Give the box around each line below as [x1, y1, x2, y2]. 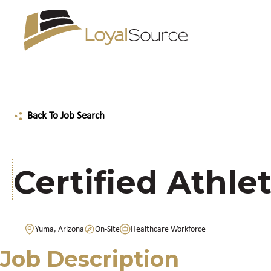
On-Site [95, 224, 120, 234]
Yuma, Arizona [35, 224, 84, 234]
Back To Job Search [27, 110, 105, 121]
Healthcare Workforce [131, 224, 206, 234]
